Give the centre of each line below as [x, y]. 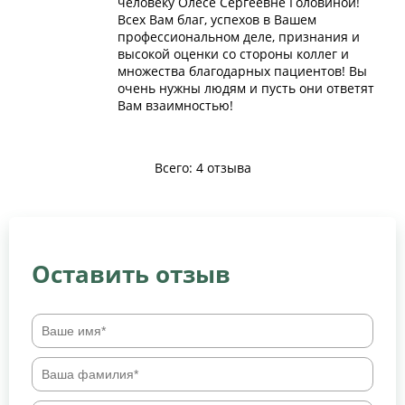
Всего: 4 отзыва [202, 167]
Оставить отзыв [131, 273]
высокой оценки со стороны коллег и [233, 53]
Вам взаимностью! [175, 105]
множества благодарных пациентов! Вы [242, 71]
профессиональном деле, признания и [239, 36]
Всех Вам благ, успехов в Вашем [217, 19]
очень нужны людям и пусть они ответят [246, 88]
